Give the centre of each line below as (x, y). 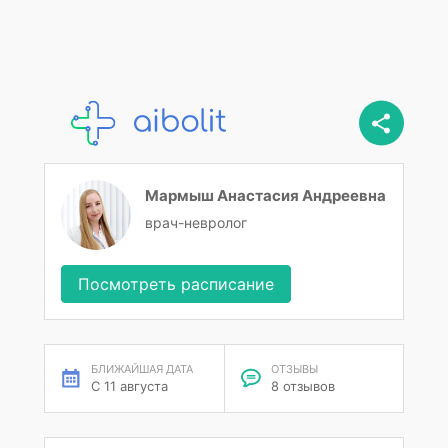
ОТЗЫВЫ (294, 369)
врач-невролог (196, 222)
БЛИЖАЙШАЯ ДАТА (142, 369)
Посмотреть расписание (176, 284)
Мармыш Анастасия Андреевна (265, 195)
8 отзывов (302, 386)
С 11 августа (129, 386)
